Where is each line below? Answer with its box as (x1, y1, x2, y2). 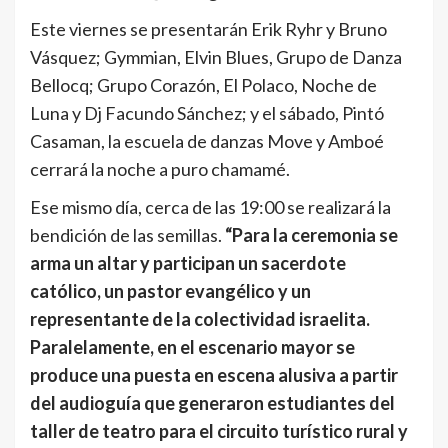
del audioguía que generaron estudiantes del (30, 391, 395, 414)
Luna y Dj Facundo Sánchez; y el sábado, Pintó (30, 101, 384, 124)
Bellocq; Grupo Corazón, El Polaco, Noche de (30, 73, 377, 96)
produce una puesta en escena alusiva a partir (30, 363, 398, 386)
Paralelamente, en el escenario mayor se (30, 335, 355, 358)
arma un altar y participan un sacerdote (30, 251, 346, 274)
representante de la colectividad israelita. (30, 307, 370, 330)
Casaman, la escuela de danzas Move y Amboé (30, 129, 384, 152)
